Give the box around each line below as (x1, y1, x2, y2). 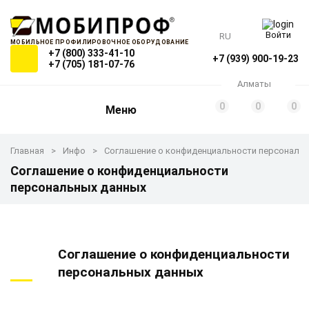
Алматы (237, 79, 271, 89)
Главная (10, 146, 44, 156)
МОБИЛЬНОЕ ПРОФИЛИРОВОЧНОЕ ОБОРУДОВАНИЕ (10, 39, 189, 46)
